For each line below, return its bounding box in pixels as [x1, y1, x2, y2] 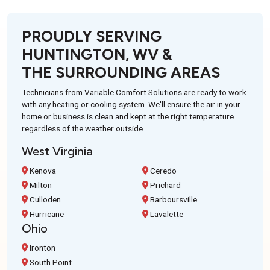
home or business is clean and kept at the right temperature [22, 111, 234, 121]
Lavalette [148, 209, 183, 219]
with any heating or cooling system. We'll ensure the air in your [22, 99, 240, 109]
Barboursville [148, 194, 197, 204]
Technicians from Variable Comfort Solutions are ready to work [22, 87, 246, 97]
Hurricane [28, 209, 64, 219]
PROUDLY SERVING [22, 27, 162, 45]
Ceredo [148, 165, 177, 175]
